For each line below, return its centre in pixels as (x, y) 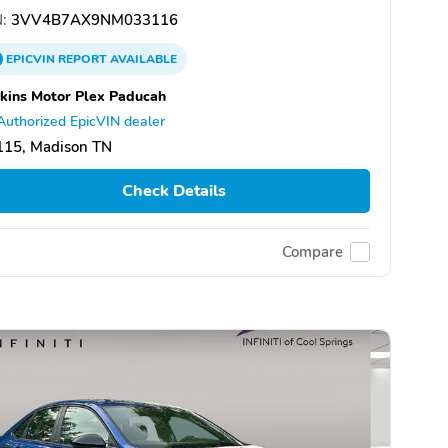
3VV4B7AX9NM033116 (92, 20)
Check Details (173, 191)
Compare (312, 252)
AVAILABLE (142, 59)
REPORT (82, 59)
